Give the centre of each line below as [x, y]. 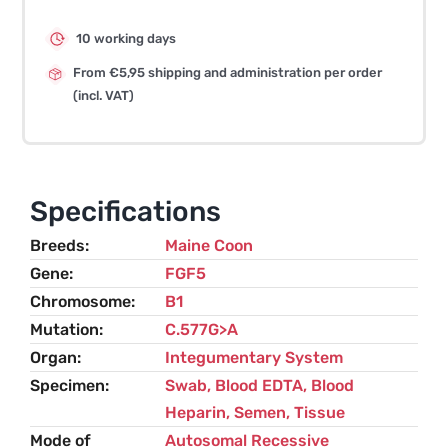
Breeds [57, 245]
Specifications [125, 211]
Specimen [67, 385]
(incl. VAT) [104, 95]
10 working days [126, 38]
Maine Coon [208, 245]
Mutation [64, 329]
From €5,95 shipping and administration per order [228, 72]
